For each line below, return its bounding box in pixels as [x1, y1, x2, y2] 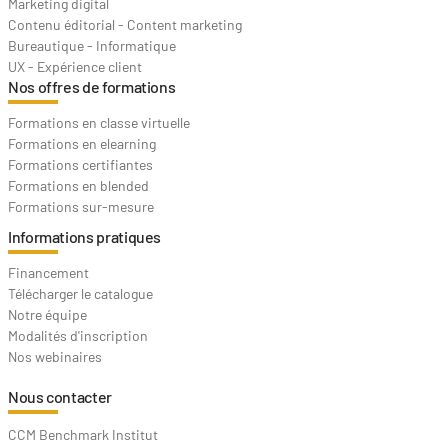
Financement [8, 264, 89, 281]
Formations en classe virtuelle [8, 114, 190, 131]
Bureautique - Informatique [8, 37, 176, 54]
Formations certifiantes [8, 156, 153, 173]
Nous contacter [8, 387, 112, 406]
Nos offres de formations [8, 77, 176, 96]
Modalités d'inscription [8, 327, 148, 344]
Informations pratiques [8, 227, 162, 246]
